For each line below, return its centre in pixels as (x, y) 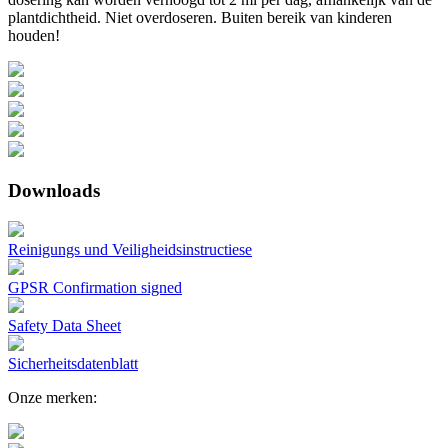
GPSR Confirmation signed (95, 287)
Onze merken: (52, 397)
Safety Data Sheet (64, 325)
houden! (34, 36)
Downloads (54, 190)
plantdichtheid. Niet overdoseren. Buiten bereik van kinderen (200, 18)
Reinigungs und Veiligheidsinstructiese (130, 249)
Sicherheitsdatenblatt (73, 363)
